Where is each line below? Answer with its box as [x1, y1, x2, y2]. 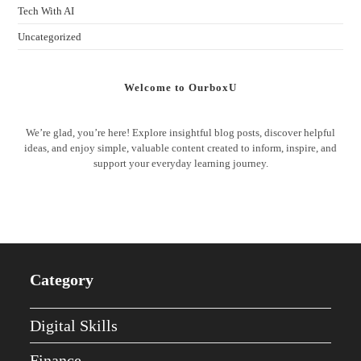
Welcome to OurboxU [124, 81, 237, 94]
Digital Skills [30, 317, 118, 335]
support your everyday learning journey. [93, 157, 268, 170]
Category [30, 271, 94, 289]
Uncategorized [18, 31, 82, 44]
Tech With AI [18, 5, 75, 18]
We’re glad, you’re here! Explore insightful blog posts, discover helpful [26, 127, 335, 139]
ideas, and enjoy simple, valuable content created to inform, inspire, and [24, 142, 337, 155]
